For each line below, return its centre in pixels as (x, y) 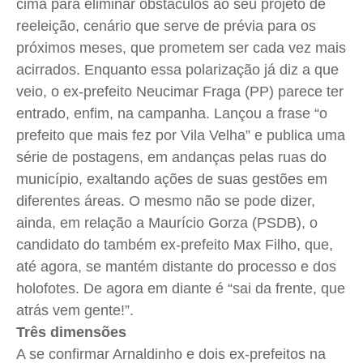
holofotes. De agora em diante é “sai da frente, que (181, 289)
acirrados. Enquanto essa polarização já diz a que (177, 70)
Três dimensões (71, 333)
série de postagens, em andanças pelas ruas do (171, 158)
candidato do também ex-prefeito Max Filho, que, (175, 245)
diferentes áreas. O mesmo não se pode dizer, (166, 201)
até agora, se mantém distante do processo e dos (176, 267)
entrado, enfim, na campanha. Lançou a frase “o (172, 114)
